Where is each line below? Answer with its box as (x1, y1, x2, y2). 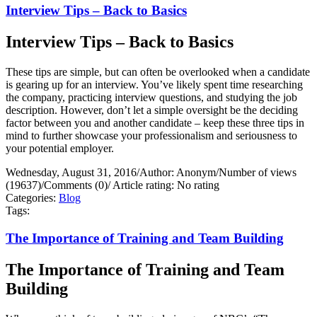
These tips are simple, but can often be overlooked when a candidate (6, 66, 310, 79)
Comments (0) (44, 179, 108, 192)
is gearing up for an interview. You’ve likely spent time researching (6, 79, 303, 91)
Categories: (6, 192, 59, 204)
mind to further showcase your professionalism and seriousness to (6, 129, 297, 142)
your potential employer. (6, 142, 114, 155)
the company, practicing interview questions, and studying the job (6, 91, 297, 104)
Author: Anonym (139, 166, 216, 179)
